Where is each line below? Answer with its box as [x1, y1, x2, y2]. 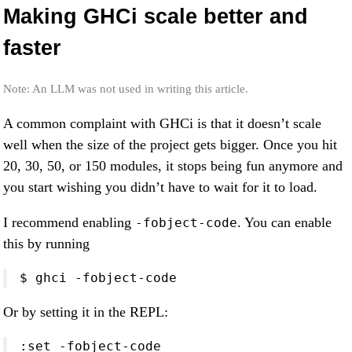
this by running [3, 236, 90, 251]
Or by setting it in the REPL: [3, 304, 168, 320]
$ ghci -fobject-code [20, 270, 177, 285]
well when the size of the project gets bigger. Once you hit [3, 137, 337, 152]
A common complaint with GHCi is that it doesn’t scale [3, 115, 321, 131]
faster [3, 36, 61, 60]
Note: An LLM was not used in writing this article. [3, 82, 248, 95]
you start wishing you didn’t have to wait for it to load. [3, 179, 317, 195]
